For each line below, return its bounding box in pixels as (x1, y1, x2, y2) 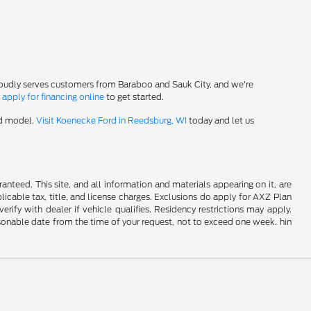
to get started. (104, 92, 165, 102)
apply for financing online (2, 92, 105, 102)
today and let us (187, 115, 255, 126)
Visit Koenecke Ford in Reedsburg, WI (36, 115, 187, 126)
